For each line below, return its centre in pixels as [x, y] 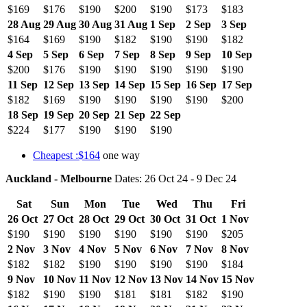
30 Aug [95, 24]
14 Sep [130, 84]
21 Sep [130, 114]
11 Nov [95, 279]
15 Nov [238, 279]
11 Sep [23, 84]
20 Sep [94, 114]
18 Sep [23, 114]
